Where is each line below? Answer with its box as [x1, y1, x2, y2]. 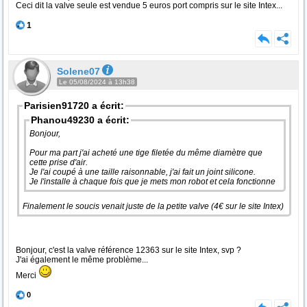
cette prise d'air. [29, 158, 90, 167]
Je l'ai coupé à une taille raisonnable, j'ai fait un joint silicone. [29, 167, 258, 177]
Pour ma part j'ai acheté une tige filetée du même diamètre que [29, 148, 262, 158]
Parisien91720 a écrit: [24, 100, 124, 111]
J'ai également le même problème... [16, 255, 148, 265]
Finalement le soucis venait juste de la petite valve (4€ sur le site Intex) [23, 201, 284, 211]
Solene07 [57, 66, 100, 77]
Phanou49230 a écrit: [31, 114, 130, 125]
